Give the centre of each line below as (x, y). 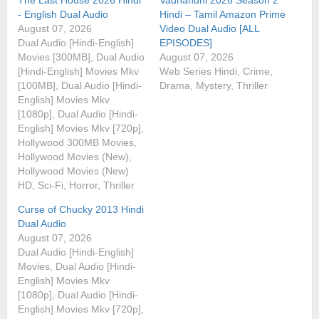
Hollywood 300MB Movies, (77, 142)
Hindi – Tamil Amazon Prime (223, 14)
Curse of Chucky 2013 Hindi (81, 209)
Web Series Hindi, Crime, (216, 71)
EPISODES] (186, 42)
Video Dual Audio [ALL (209, 28)
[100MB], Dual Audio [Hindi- (80, 85)
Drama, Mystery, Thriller (214, 85)
